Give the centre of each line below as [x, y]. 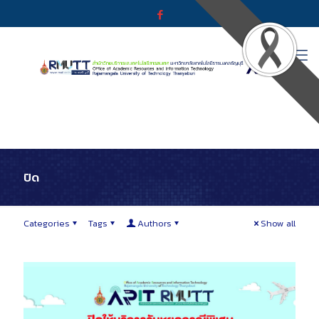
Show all [278, 223]
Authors [155, 223]
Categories [47, 223]
